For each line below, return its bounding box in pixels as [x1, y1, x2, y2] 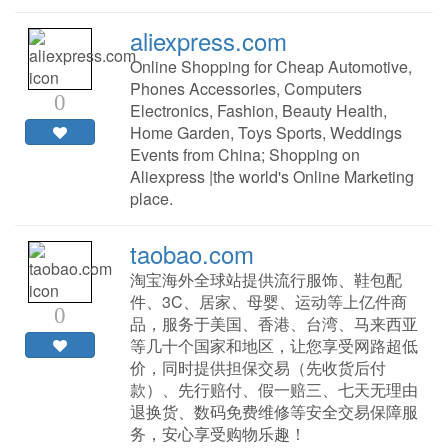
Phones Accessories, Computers [129, 77, 362, 101]
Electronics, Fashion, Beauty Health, [129, 99, 387, 123]
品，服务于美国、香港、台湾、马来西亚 [129, 312, 418, 336]
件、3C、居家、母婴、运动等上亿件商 [129, 290, 407, 314]
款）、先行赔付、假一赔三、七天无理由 [129, 378, 418, 402]
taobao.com [129, 236, 254, 272]
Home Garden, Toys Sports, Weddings [129, 121, 402, 145]
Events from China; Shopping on [129, 143, 360, 167]
